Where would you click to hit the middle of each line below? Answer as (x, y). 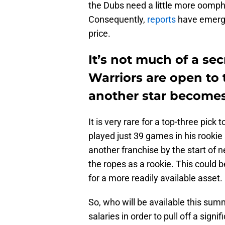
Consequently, (118, 19)
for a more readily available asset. (155, 178)
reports (161, 19)
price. (99, 33)
